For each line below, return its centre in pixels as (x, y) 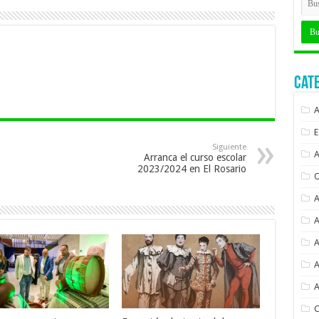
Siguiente (229, 147)
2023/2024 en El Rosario (192, 169)
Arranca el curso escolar (195, 158)
